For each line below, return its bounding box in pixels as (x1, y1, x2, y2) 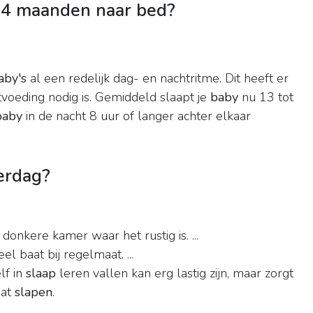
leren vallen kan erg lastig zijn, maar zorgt (56, 265, 293, 282)
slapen (15, 284, 52, 301)
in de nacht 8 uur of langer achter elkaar (22, 108, 251, 125)
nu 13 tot (238, 89, 293, 106)
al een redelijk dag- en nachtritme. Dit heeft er (27, 70, 289, 87)
